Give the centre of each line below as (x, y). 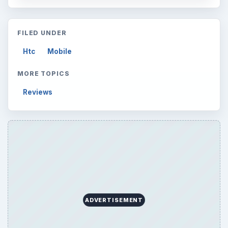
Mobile (60, 51)
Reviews (38, 92)
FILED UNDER (42, 33)
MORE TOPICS (44, 73)
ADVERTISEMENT (114, 200)
